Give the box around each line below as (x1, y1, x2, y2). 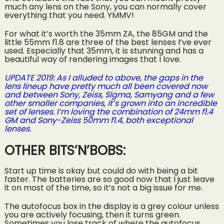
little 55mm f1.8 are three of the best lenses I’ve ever (4, 36, 211, 48)
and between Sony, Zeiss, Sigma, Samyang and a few (4, 89, 214, 101)
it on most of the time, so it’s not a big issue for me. (4, 181, 202, 193)
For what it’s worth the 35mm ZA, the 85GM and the (4, 28, 208, 40)
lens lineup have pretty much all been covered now (4, 80, 207, 92)
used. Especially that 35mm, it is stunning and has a (4, 45, 203, 57)
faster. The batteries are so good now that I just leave (4, 173, 214, 185)
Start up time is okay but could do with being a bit (4, 164, 198, 176)
